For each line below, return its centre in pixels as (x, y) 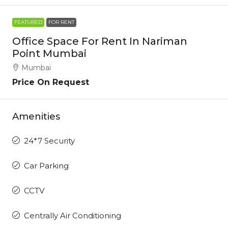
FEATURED (28, 22)
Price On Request (51, 82)
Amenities (36, 116)
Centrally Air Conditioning (73, 215)
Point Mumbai (49, 53)
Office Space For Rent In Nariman (100, 41)
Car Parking (46, 165)
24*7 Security (49, 140)
